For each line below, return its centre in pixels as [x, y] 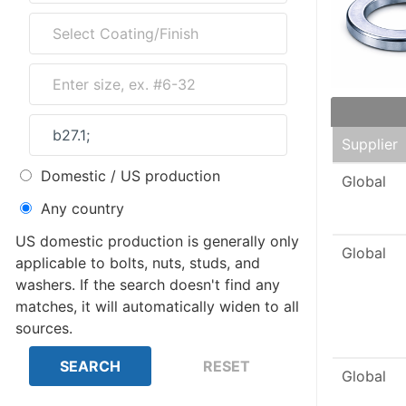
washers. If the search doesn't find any [48, 285]
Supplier [370, 144]
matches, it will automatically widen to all [157, 306]
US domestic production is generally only [157, 241]
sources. [44, 328]
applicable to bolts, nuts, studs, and [138, 263]
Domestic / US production [130, 176]
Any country [82, 208]
